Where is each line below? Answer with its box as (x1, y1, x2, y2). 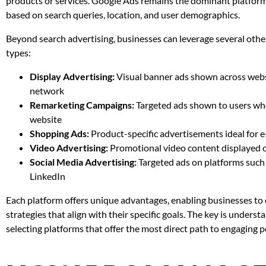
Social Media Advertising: (30, 156, 137, 168)
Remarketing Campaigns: (30, 99, 134, 111)
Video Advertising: (30, 142, 108, 154)
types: (6, 47, 31, 59)
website (30, 113, 62, 125)
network (30, 85, 64, 97)
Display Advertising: (30, 71, 115, 83)
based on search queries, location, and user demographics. (6, 9, 240, 21)
